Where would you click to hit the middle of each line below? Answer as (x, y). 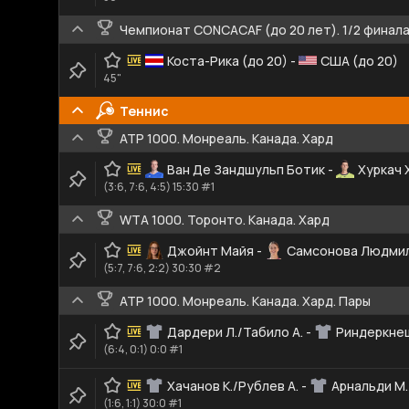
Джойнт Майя (210, 250)
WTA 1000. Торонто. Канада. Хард (225, 219)
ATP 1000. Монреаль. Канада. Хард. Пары (245, 300)
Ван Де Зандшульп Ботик (246, 169)
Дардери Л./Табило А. (235, 331)
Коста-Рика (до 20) (227, 60)
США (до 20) (359, 60)
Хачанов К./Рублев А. (233, 385)
